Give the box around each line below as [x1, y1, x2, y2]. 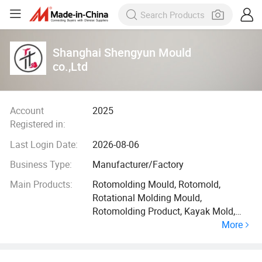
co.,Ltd [53, 58, 88, 74]
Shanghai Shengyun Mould [53, 44, 192, 60]
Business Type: [9, 158, 72, 171]
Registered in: [9, 118, 65, 131]
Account [9, 104, 44, 118]
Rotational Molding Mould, [92, 191, 202, 205]
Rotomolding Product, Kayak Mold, [92, 205, 236, 218]
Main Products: [9, 178, 73, 191]
